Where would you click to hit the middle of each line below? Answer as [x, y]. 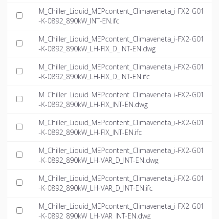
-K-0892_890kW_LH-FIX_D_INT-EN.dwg [97, 49]
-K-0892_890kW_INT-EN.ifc [79, 21]
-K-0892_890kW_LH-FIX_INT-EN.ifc [90, 132]
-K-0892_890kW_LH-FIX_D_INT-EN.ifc [94, 77]
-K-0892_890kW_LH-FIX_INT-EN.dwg [93, 105]
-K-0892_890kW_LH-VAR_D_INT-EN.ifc [96, 188]
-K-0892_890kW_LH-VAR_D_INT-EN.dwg [99, 160]
